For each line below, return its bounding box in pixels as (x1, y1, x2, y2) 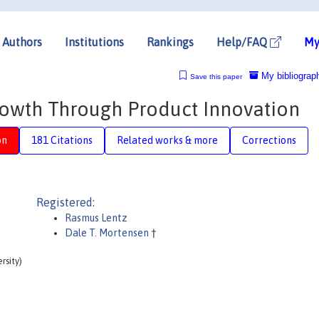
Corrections (242, 134, 296, 146)
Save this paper (189, 72, 242, 80)
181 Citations (31, 134, 93, 146)
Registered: (36, 196, 95, 209)
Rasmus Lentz (65, 212, 127, 224)
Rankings (147, 35, 194, 48)
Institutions (65, 35, 124, 48)
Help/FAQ (216, 35, 270, 48)
